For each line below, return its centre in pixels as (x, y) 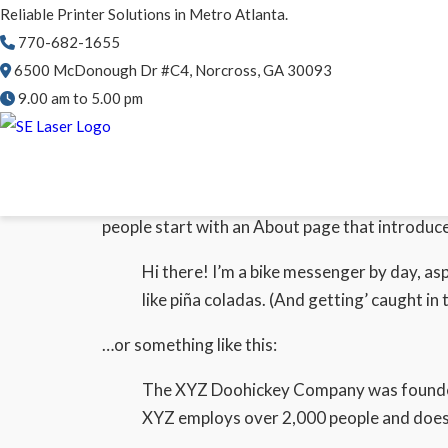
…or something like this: (189, 344)
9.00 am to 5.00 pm (80, 98)
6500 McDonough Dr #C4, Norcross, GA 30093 (173, 70)
